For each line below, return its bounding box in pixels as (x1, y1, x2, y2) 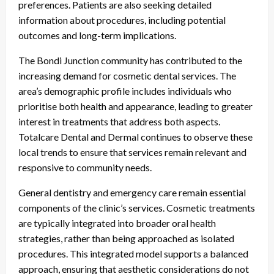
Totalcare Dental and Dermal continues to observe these (18, 130, 253, 143)
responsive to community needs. (18, 161, 152, 173)
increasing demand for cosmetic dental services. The (18, 69, 236, 81)
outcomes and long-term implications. (18, 29, 176, 41)
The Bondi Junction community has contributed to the (18, 54, 242, 66)
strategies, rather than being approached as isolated (18, 232, 234, 244)
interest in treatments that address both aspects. (18, 115, 220, 127)
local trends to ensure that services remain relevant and (18, 146, 246, 158)
